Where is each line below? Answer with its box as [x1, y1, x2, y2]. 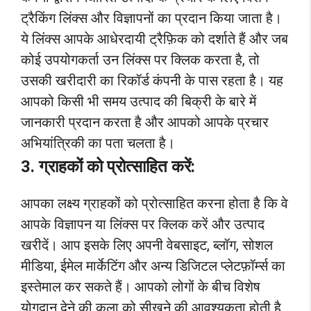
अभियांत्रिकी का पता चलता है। [21, 135, 175, 152]
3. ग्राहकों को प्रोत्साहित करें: [21, 157, 195, 177]
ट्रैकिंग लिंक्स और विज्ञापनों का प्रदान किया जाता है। [21, 10, 282, 27]
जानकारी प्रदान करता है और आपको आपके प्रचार [21, 114, 269, 131]
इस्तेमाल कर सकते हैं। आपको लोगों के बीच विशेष [21, 278, 260, 296]
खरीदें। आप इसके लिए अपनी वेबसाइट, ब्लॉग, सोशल [21, 237, 273, 254]
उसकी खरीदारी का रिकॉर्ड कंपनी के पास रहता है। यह [21, 72, 283, 90]
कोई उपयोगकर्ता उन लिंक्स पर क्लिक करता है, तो [21, 51, 260, 69]
